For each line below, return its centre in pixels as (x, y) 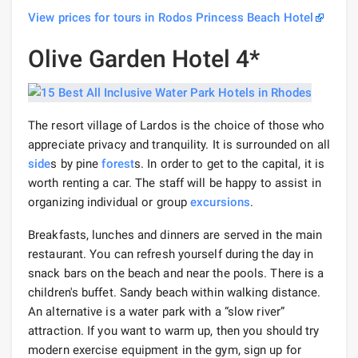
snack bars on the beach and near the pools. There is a (176, 274)
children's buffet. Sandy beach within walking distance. (175, 293)
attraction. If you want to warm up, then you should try (174, 331)
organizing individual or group (109, 203)
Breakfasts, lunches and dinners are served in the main (175, 235)
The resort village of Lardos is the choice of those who (177, 126)
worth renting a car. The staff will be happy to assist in (175, 183)
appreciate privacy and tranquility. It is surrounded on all (179, 145)
